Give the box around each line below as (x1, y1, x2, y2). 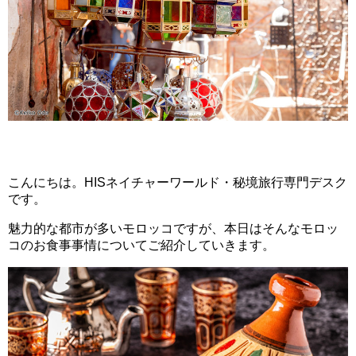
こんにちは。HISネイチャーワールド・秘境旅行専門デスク (8, 176, 347, 190)
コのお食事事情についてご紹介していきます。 (8, 238, 275, 253)
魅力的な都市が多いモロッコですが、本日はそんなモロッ (8, 222, 339, 236)
